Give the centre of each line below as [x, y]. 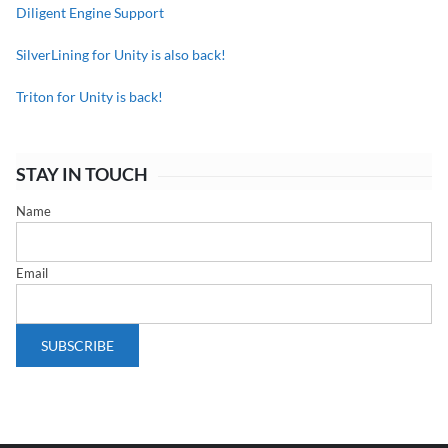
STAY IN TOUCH [82, 174]
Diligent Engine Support [90, 13]
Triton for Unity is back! [89, 97]
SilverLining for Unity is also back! [121, 55]
